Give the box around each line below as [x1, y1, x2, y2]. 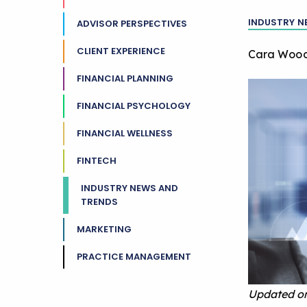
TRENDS [81, 195, 118, 208]
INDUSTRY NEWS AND [81, 182, 178, 195]
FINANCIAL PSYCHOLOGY [77, 99, 191, 112]
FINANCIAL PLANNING [77, 72, 173, 85]
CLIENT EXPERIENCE [77, 45, 165, 58]
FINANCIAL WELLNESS [77, 127, 173, 140]
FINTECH [77, 154, 116, 167]
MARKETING [77, 223, 132, 236]
